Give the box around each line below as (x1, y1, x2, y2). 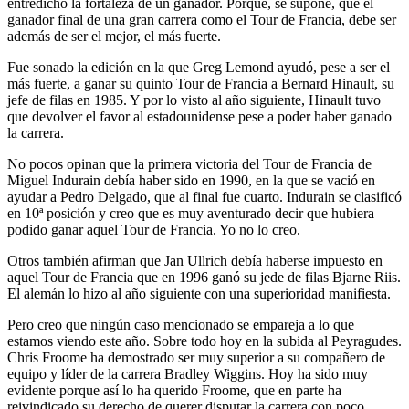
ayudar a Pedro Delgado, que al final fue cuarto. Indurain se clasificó (7, 188, 402, 204)
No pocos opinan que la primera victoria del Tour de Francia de (7, 155, 372, 172)
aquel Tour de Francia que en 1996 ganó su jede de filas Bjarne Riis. (7, 268, 401, 285)
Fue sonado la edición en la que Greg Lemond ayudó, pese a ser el (7, 58, 390, 75)
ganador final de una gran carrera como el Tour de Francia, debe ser (7, 11, 396, 27)
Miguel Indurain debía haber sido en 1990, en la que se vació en (7, 172, 375, 188)
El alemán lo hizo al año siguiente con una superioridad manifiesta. (7, 285, 391, 301)
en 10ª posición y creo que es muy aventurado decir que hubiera (7, 204, 374, 221)
